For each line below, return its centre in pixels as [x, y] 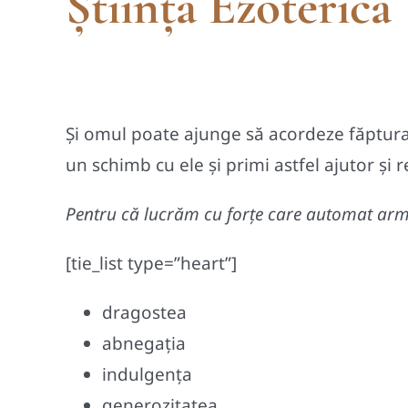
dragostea [144, 313]
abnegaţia [144, 344]
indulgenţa [147, 375]
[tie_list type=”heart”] [151, 264]
